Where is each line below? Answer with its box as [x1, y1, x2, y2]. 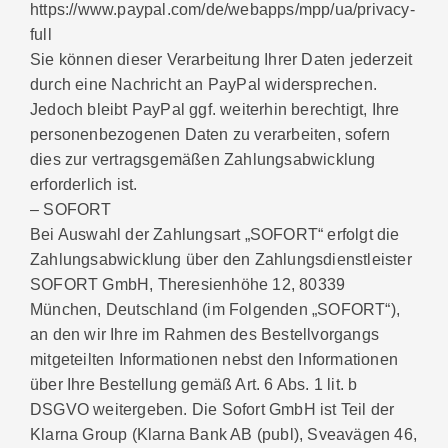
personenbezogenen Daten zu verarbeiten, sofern [30, 125, 391, 144]
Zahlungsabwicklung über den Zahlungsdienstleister [30, 250, 412, 269]
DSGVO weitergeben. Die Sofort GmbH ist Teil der [30, 400, 395, 419]
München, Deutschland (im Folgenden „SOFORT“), [30, 300, 401, 319]
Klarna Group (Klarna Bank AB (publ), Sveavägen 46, [30, 425, 418, 444]
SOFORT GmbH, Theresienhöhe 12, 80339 [30, 275, 346, 294]
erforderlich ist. [30, 175, 138, 194]
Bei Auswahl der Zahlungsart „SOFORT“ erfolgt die [30, 225, 400, 244]
